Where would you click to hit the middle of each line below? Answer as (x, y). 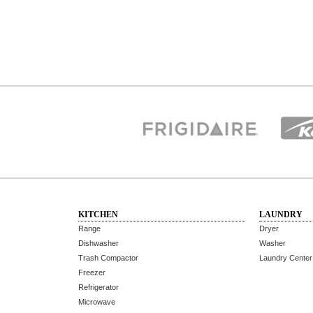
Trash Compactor (108, 258)
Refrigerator (99, 287)
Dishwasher (99, 243)
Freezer (92, 272)
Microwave (97, 302)
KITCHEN (98, 214)
